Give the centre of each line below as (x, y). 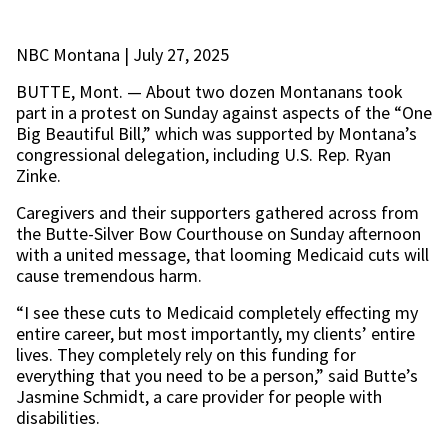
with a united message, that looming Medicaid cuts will (222, 254)
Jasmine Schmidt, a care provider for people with (199, 396)
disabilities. (58, 417)
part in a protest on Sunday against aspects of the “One (224, 112)
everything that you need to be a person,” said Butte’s (217, 375)
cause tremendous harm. (109, 275)
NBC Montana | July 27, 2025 (122, 54)
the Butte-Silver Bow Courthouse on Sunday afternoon (218, 233)
